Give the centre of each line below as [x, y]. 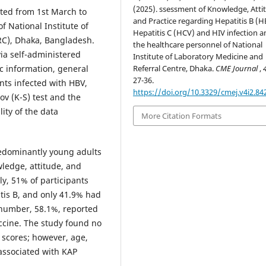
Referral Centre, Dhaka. [175, 68]
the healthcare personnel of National [198, 44]
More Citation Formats [182, 115]
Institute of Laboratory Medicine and [198, 56]
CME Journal [238, 68]
